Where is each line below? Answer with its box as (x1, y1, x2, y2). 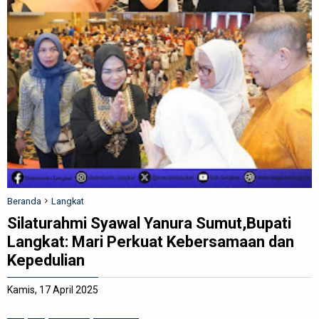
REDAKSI (11, 11, 61, 26)
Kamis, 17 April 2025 (7, 284, 98, 296)
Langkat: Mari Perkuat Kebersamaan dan (7, 233, 294, 251)
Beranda (7, 196, 41, 206)
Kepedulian (7, 251, 85, 269)
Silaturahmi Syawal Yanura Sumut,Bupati (7, 214, 291, 232)
